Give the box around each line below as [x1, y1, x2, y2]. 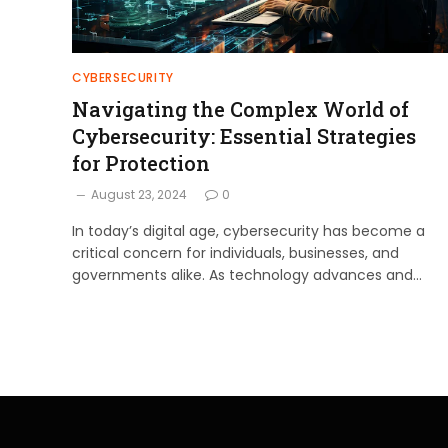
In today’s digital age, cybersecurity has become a [72, 220, 425, 241]
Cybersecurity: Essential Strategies [72, 122, 416, 149]
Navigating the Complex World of [72, 95, 409, 122]
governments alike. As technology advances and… [72, 264, 422, 285]
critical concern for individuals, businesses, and [72, 242, 399, 263]
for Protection [72, 149, 210, 176]
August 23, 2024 [91, 185, 187, 203]
